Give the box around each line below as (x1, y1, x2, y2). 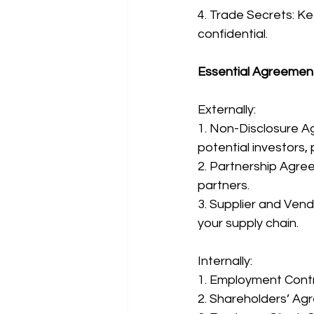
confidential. (198, 27, 268, 41)
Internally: (198, 254, 252, 268)
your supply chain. (198, 217, 299, 230)
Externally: (198, 103, 256, 116)
